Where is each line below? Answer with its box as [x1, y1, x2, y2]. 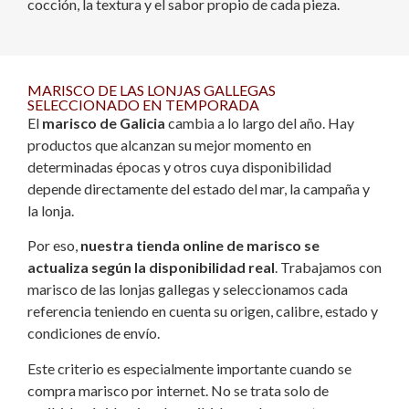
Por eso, [27, 236, 80, 255]
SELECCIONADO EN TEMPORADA [27, 96, 259, 114]
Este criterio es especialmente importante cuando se [27, 359, 351, 377]
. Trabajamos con [275, 258, 382, 277]
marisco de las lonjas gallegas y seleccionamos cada [27, 280, 348, 299]
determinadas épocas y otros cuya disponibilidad [27, 158, 331, 176]
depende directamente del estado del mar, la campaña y [27, 180, 370, 198]
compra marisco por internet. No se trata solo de [27, 381, 329, 399]
